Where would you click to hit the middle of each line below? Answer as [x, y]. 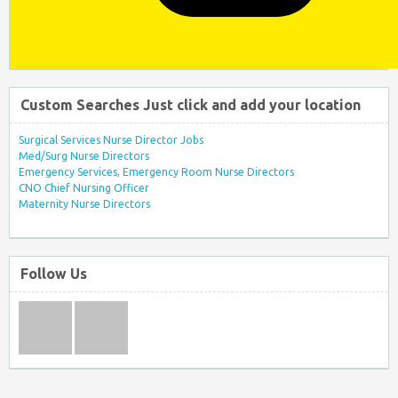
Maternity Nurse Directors [84, 203]
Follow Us [54, 274]
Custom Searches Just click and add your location [191, 104]
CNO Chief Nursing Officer [84, 187]
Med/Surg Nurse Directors [84, 155]
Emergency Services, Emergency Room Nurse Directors [156, 171]
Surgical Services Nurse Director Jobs [111, 139]
